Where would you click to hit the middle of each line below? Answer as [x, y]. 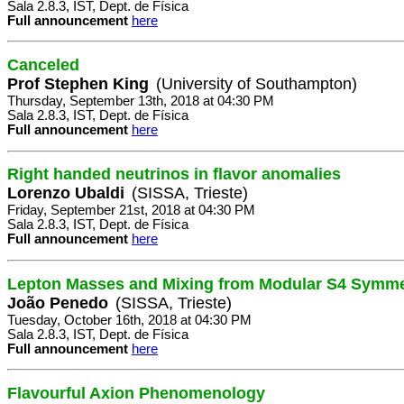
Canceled [43, 65]
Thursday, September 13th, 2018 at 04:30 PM [141, 101]
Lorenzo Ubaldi [66, 193]
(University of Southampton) [257, 84]
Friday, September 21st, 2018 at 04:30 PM [131, 211]
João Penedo [58, 303]
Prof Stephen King [78, 84]
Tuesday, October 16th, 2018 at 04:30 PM [129, 320]
